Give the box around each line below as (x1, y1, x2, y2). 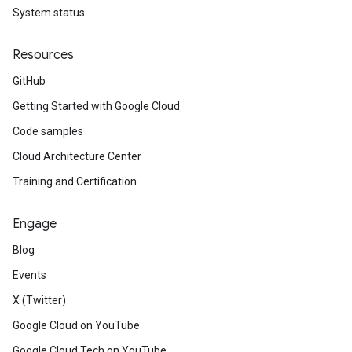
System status (13, 6, 85, 19)
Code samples (13, 125, 83, 137)
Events (13, 269, 46, 281)
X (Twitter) (13, 294, 66, 306)
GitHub (13, 75, 46, 87)
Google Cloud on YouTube (13, 319, 140, 332)
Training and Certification (13, 175, 137, 188)
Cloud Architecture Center (13, 150, 141, 163)
